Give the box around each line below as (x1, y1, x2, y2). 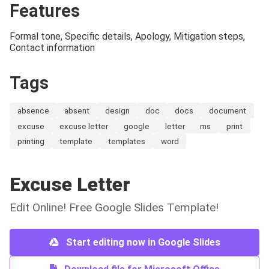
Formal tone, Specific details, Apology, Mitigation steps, (10, 31, 245, 43)
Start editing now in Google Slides (63, 236, 220, 248)
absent (64, 105, 90, 115)
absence (17, 105, 49, 115)
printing (17, 136, 44, 147)
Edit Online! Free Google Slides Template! (10, 200, 219, 214)
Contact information (10, 42, 95, 54)
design (104, 105, 130, 115)
